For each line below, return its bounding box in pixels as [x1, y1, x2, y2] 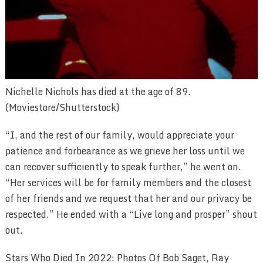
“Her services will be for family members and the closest [5, 175, 251, 191]
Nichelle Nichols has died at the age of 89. [5, 84, 191, 100]
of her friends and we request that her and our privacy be [5, 191, 252, 207]
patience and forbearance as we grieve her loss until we [5, 143, 245, 159]
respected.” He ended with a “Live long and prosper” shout [5, 207, 257, 222]
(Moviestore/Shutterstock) [5, 100, 120, 116]
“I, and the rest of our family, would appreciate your [5, 127, 234, 143]
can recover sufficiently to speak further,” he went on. [5, 159, 241, 175]
